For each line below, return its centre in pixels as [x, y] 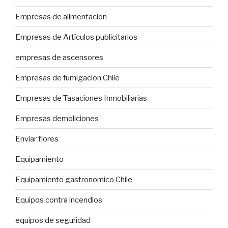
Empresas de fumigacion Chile [67, 78]
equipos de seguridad [53, 220]
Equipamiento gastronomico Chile [74, 179]
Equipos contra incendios [59, 200]
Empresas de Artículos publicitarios [76, 37]
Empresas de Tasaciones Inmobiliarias [81, 98]
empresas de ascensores [59, 57]
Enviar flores [37, 139]
